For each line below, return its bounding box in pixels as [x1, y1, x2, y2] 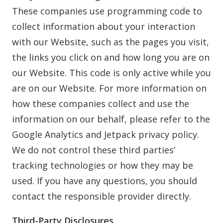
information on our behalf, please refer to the [12, 113, 210, 125]
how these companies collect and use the [12, 98, 189, 110]
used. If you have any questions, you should [12, 175, 197, 187]
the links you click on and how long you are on [12, 51, 210, 63]
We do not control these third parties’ [12, 144, 175, 156]
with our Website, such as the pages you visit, [12, 36, 209, 48]
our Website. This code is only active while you [12, 67, 211, 79]
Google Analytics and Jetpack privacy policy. [12, 128, 199, 140]
